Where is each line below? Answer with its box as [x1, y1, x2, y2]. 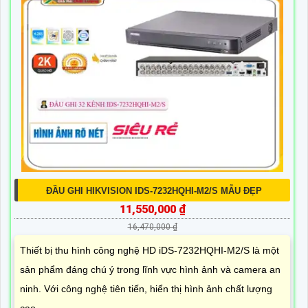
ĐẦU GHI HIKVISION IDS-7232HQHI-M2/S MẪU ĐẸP [46, 185, 262, 196]
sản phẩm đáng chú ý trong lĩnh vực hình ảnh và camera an [20, 263, 280, 275]
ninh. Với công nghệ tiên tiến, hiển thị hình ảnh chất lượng [20, 283, 272, 294]
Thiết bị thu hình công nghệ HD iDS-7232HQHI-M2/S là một [20, 244, 279, 256]
